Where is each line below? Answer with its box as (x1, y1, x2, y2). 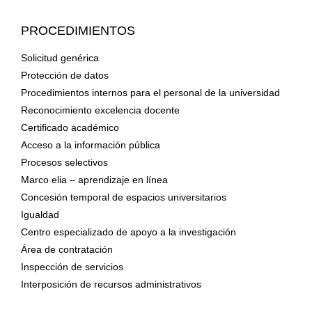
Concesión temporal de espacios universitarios (20, 191, 226, 203)
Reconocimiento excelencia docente (20, 104, 180, 116)
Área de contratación (20, 243, 113, 255)
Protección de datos (20, 69, 109, 81)
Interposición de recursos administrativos (20, 278, 201, 290)
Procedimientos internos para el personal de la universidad (20, 86, 280, 98)
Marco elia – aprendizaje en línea (20, 173, 168, 185)
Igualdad (20, 208, 59, 220)
